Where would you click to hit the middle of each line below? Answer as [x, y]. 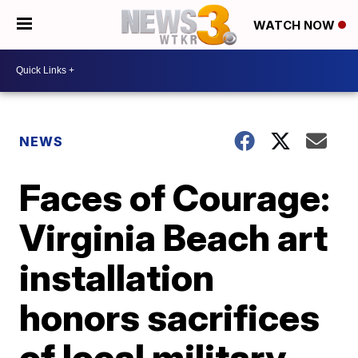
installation [117, 277]
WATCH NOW [296, 26]
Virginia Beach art [174, 237]
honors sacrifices [170, 317]
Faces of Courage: [175, 197]
